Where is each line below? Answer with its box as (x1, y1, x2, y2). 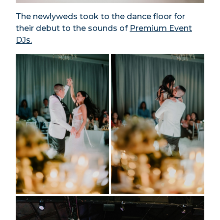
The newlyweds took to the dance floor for (16, 11, 185, 21)
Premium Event (130, 23, 192, 33)
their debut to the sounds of (16, 23, 130, 33)
